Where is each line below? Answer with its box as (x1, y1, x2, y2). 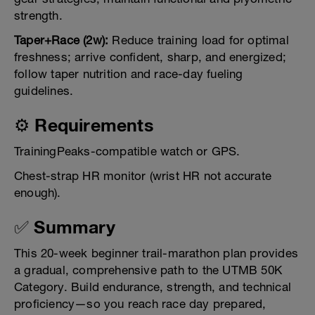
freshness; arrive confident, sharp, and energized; (14, 50, 287, 65)
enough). (14, 186, 61, 200)
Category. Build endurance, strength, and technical (14, 280, 292, 295)
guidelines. (14, 84, 74, 98)
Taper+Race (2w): (14, 33, 109, 48)
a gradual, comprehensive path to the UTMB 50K (14, 263, 283, 278)
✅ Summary (14, 217, 115, 238)
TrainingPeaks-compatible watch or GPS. (14, 144, 240, 159)
